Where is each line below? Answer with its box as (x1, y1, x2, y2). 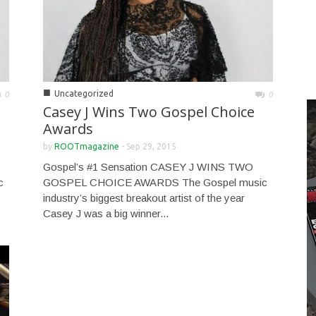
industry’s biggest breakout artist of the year (42, 191, 245, 204)
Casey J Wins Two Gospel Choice (42, 102, 255, 121)
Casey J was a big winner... (42, 207, 169, 219)
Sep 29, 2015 (126, 141, 176, 151)
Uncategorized (54, 88, 114, 98)
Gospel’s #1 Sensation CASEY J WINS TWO (42, 160, 253, 173)
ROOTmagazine (54, 141, 119, 151)
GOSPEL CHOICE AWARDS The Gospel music (42, 176, 267, 188)
